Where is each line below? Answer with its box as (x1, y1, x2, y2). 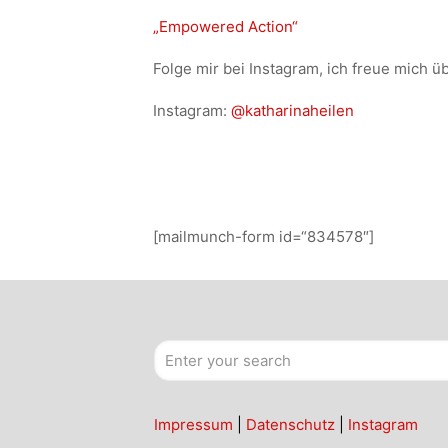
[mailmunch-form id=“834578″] (152, 227, 374, 246)
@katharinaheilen (230, 101, 354, 120)
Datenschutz (246, 415, 335, 434)
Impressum (154, 415, 233, 434)
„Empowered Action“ (152, 17, 298, 36)
